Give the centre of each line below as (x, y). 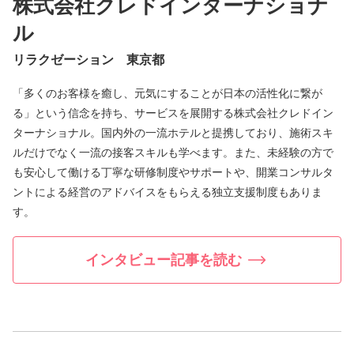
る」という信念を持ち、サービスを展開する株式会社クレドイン (173, 113)
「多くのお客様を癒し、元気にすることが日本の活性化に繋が (168, 94)
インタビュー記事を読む (164, 260)
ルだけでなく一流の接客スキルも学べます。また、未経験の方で (173, 153)
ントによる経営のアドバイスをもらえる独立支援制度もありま (168, 192)
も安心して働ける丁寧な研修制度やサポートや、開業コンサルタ (173, 173)
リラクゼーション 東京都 (88, 60)
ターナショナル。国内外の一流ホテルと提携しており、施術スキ (173, 133)
